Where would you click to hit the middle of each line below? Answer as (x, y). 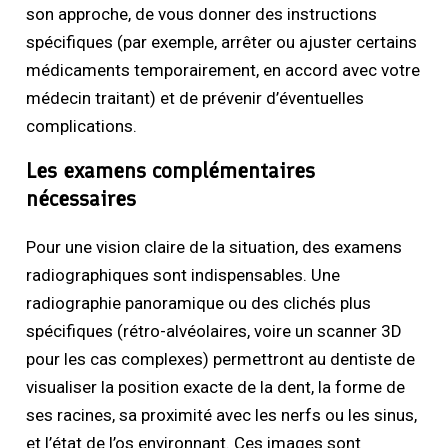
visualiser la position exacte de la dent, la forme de (216, 387)
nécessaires (81, 199)
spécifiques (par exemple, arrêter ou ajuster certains (222, 42)
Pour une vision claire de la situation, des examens (214, 247)
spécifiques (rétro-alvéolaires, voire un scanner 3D (214, 331)
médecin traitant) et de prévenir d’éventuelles (195, 98)
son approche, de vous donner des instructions (202, 14)
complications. (82, 126)
